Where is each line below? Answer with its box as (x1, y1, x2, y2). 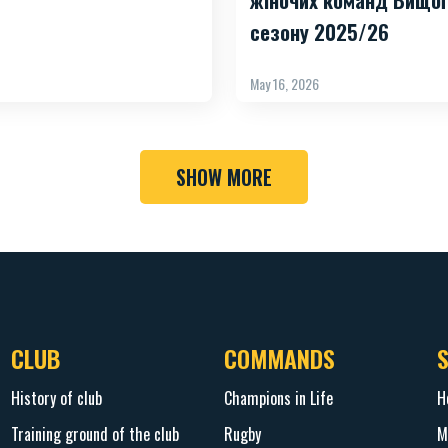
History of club (10, 385, 102, 410)
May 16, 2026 (250, 72, 319, 94)
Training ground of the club (10, 421, 179, 446)
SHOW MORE (176, 161, 272, 192)
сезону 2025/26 (250, 16, 389, 48)
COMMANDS (223, 339, 335, 376)
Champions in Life (223, 385, 333, 410)
